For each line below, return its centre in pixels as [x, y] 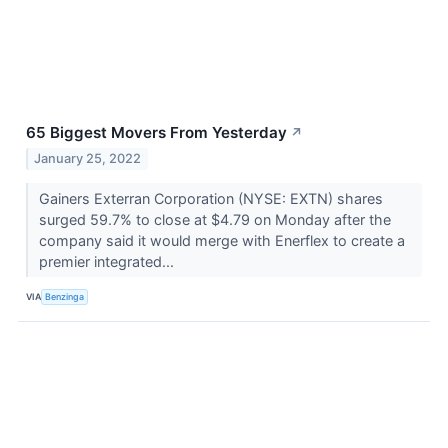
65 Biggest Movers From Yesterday [156, 133]
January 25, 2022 [88, 158]
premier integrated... [108, 261]
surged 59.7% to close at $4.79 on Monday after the [214, 219]
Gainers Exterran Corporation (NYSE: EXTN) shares [210, 198]
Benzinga [65, 297]
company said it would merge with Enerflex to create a [221, 240]
